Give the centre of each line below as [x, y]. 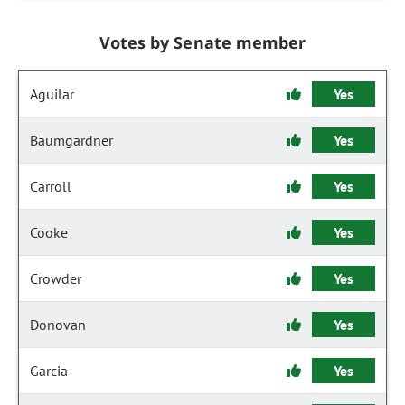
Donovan [58, 325]
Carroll [51, 186]
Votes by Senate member [202, 42]
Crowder [56, 278]
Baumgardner [71, 140]
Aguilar [52, 94]
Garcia [49, 371]
